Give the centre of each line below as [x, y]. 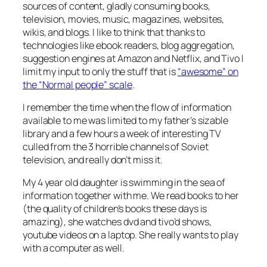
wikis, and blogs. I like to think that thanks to [114, 32]
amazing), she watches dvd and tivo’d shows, [117, 222]
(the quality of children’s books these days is [115, 209]
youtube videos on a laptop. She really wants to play [131, 235]
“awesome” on [208, 71]
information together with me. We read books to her [131, 196]
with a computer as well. [74, 248]
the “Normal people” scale [77, 84]
